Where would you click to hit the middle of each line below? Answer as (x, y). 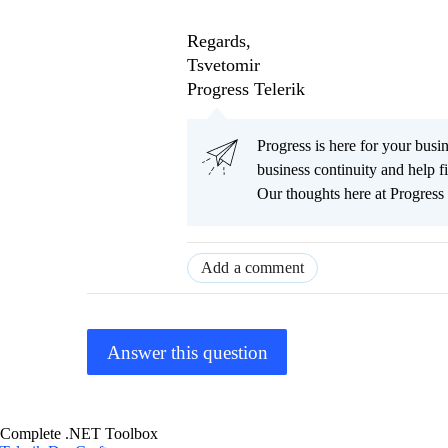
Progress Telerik (246, 89)
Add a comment (253, 268)
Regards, (219, 41)
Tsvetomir (223, 65)
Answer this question (187, 352)
